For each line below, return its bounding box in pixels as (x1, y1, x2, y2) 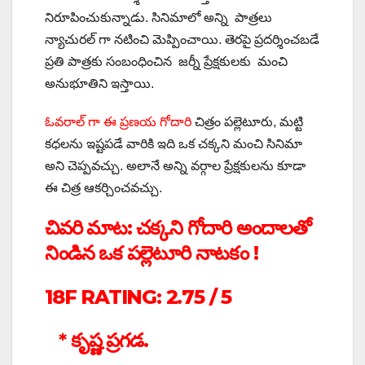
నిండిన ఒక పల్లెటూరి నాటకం (45, 241, 248, 266)
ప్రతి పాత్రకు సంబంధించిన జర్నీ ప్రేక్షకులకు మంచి (45, 55, 288, 69)
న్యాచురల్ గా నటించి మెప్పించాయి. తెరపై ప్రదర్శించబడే (45, 33, 319, 47)
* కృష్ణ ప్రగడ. (45, 328, 148, 353)
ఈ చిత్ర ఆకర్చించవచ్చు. (45, 181, 162, 196)
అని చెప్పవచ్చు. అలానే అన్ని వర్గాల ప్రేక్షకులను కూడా (45, 159, 306, 174)
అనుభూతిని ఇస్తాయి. (45, 77, 154, 91)
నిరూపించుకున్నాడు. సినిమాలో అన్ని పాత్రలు (45, 11, 275, 25)
